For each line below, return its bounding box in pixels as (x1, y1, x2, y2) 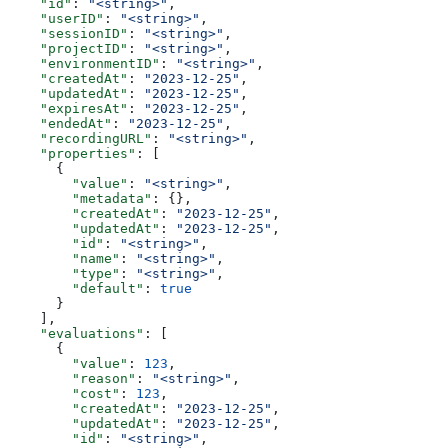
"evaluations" (8, 326, 144, 342)
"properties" (8, 146, 136, 162)
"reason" (8, 371, 136, 387)
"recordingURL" (8, 131, 152, 147)
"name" (8, 251, 120, 267)
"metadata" (8, 191, 152, 207)
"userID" (8, 11, 104, 27)
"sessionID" (8, 26, 128, 42)
